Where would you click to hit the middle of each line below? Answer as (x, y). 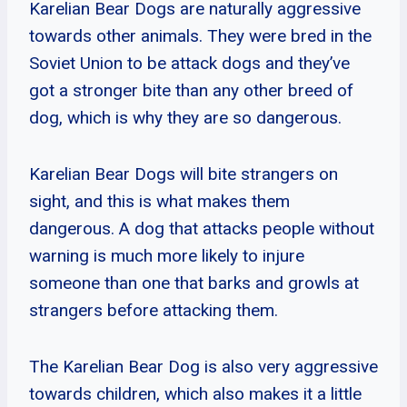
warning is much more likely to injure (167, 255)
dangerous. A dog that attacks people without (202, 228)
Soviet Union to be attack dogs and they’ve (189, 63)
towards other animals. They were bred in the (200, 35)
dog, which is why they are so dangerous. (185, 117)
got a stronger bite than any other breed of (191, 90)
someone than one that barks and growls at (194, 283)
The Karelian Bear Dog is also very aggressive (203, 366)
